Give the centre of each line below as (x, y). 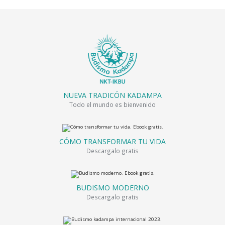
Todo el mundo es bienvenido (113, 104)
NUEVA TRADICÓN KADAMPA (113, 95)
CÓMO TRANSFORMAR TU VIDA (113, 141)
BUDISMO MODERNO (113, 187)
